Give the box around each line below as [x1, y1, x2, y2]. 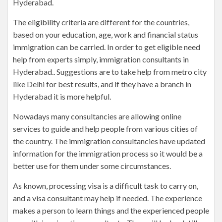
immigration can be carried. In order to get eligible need [13, 42, 200, 52]
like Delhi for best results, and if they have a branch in [13, 79, 191, 89]
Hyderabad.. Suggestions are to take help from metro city [13, 67, 207, 76]
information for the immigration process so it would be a [13, 149, 203, 158]
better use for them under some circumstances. [13, 161, 171, 170]
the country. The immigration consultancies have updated [13, 136, 205, 146]
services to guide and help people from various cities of [13, 124, 198, 133]
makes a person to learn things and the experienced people [13, 206, 209, 215]
